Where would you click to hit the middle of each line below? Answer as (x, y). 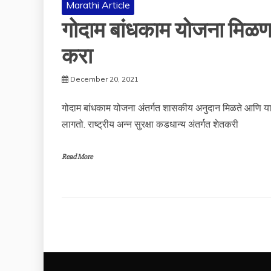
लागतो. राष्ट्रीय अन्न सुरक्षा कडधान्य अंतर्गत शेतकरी (150, 124)
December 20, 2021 (104, 79)
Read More (77, 157)
